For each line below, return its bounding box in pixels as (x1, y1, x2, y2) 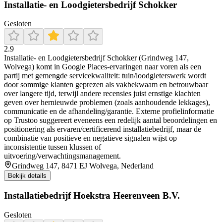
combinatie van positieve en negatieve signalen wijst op (4, 134, 177, 143)
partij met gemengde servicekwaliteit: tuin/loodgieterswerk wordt (4, 71, 206, 80)
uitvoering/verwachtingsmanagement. (4, 152, 121, 161)
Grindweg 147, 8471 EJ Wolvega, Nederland (12, 162, 154, 170)
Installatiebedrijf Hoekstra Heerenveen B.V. (4, 190, 180, 201)
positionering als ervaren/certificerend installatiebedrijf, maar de (4, 125, 201, 134)
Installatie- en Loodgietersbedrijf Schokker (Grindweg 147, (4, 54, 189, 62)
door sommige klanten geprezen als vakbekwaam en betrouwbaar (4, 80, 208, 89)
